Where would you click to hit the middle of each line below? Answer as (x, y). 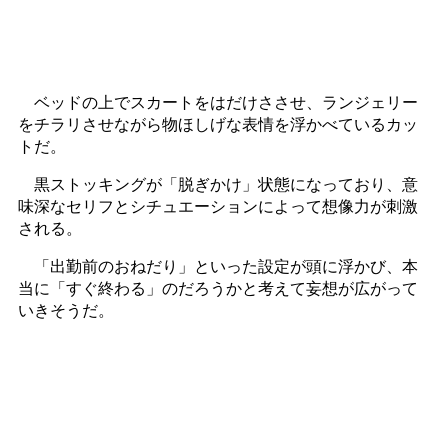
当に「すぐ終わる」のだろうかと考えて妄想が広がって (217, 287)
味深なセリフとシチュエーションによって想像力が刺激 (217, 205)
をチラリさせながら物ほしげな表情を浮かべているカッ (217, 123)
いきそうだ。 (65, 309)
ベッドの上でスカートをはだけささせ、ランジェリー (217, 101)
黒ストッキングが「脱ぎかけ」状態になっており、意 (217, 183)
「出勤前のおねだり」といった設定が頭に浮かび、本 (217, 265)
